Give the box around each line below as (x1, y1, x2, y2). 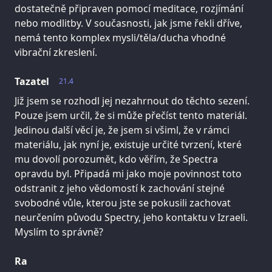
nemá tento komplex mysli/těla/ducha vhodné (15, 30, 226, 44)
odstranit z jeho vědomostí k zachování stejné (15, 181, 225, 195)
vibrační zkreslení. (15, 45, 97, 59)
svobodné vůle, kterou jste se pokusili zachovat (15, 195, 231, 209)
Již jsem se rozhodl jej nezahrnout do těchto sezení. (15, 93, 250, 107)
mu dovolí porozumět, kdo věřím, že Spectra (15, 152, 218, 166)
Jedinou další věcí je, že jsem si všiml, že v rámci (15, 123, 229, 137)
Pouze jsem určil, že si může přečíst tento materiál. (15, 108, 247, 122)
